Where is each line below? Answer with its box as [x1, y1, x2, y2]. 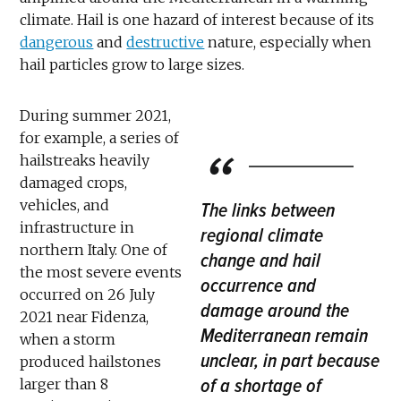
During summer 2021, [20, 107, 172, 125]
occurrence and [200, 274, 316, 298]
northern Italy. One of [20, 241, 168, 260]
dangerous [20, 33, 94, 52]
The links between [200, 199, 335, 223]
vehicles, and [20, 196, 110, 215]
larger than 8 [20, 375, 109, 394]
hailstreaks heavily [20, 151, 150, 170]
